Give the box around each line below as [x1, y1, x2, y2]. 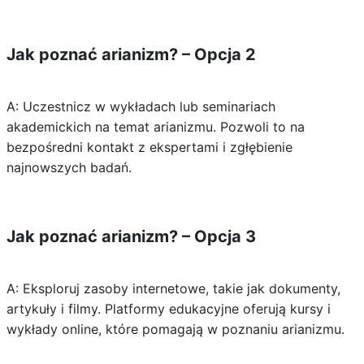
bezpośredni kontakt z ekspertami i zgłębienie [6, 139, 292, 155]
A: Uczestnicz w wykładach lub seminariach [6, 98, 275, 115]
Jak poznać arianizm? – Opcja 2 [6, 45, 256, 64]
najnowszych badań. [6, 159, 132, 175]
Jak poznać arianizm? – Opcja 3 [6, 227, 256, 246]
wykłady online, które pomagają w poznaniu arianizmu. [6, 321, 344, 337]
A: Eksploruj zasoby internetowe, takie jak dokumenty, [6, 280, 340, 297]
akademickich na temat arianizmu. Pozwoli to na [6, 119, 305, 135]
